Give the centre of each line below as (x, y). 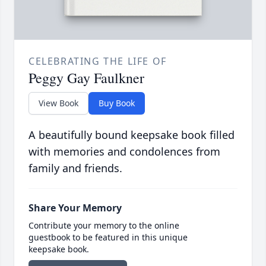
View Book (58, 103)
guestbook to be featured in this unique (108, 237)
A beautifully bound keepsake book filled (132, 135)
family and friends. (75, 168)
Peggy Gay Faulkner (86, 78)
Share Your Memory (75, 208)
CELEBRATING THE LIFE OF (98, 61)
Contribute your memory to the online (104, 226)
